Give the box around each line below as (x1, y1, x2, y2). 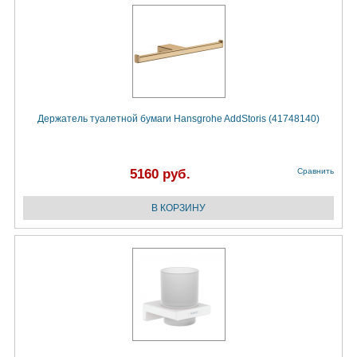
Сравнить (297, 167, 334, 176)
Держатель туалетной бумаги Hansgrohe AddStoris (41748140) (37, 113, 320, 125)
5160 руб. (130, 167, 190, 182)
